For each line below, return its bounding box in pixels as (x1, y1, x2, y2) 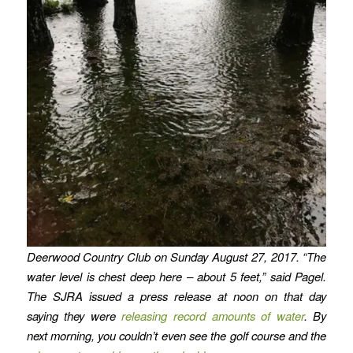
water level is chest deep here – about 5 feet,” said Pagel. (26, 267, 327, 284)
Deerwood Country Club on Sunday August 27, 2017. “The (26, 247, 327, 265)
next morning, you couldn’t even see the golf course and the (26, 326, 327, 344)
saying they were (26, 307, 122, 324)
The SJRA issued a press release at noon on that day (26, 287, 327, 304)
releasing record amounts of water (121, 307, 304, 324)
